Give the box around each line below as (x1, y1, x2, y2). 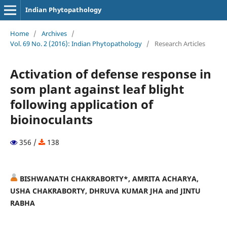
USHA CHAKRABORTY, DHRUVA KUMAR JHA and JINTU (10, 185, 201, 196)
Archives (41, 28, 67, 38)
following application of (10, 95, 153, 112)
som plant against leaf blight (10, 80, 184, 97)
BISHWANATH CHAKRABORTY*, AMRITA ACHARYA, (17, 173, 199, 183)
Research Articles (154, 39, 205, 48)
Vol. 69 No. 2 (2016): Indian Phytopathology (10, 39, 142, 48)
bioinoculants (10, 110, 93, 128)
